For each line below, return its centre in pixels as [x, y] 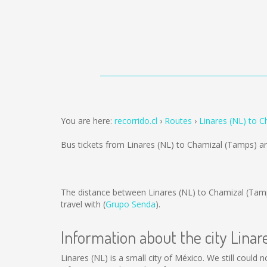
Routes [178, 121]
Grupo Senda [131, 204]
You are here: [88, 121]
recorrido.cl [136, 121]
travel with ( [83, 204]
